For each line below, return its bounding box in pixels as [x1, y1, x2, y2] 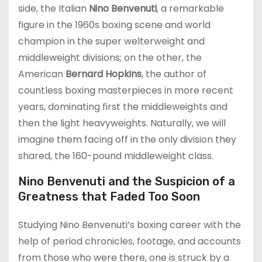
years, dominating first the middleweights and [18, 99, 227, 113]
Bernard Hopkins [65, 67, 142, 81]
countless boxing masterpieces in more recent [18, 83, 233, 97]
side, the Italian [18, 1, 89, 15]
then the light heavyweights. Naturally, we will [18, 116, 226, 130]
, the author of [142, 67, 206, 81]
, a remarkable [157, 1, 224, 15]
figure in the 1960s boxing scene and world [18, 18, 211, 32]
